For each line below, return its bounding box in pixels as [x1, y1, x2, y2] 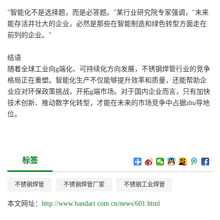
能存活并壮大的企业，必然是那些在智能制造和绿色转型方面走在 [7, 20, 207, 28]
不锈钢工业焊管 [124, 181, 165, 189]
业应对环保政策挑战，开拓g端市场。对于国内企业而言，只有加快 [7, 88, 210, 96]
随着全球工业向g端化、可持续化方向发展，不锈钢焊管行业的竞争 [7, 65, 210, 73]
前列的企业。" [7, 31, 52, 39]
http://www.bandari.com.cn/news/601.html [42, 200, 160, 208]
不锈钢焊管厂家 [63, 181, 105, 189]
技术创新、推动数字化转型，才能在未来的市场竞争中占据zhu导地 [7, 99, 210, 107]
